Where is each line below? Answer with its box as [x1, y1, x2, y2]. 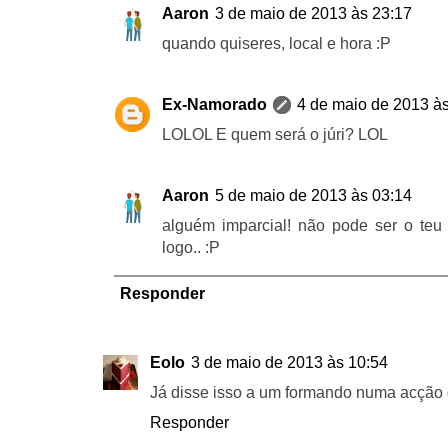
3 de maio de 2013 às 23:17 [215, 4, 412, 22]
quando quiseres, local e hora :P [162, 34, 391, 52]
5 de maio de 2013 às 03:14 [215, 186, 412, 204]
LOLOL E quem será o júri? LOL [162, 125, 388, 143]
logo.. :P [162, 238, 220, 256]
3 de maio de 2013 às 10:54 [191, 353, 388, 371]
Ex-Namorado [162, 95, 267, 113]
